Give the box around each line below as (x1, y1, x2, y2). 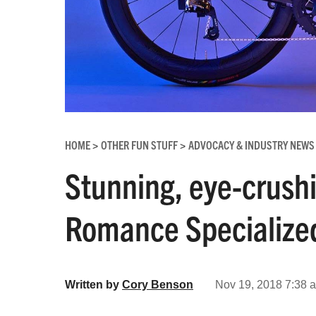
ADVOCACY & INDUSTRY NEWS (188, 137, 315, 152)
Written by (65, 278, 122, 291)
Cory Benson (122, 278, 193, 291)
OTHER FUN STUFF (101, 137, 180, 152)
